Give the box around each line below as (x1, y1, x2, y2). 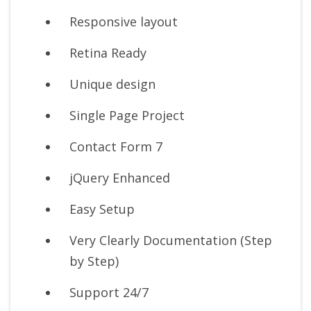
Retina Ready (69, 44, 146, 62)
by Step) (69, 253, 119, 270)
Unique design (69, 76, 155, 93)
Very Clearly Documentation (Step (69, 232, 272, 249)
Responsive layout (69, 13, 178, 31)
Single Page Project (69, 107, 185, 124)
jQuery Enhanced (69, 169, 170, 187)
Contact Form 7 (69, 138, 162, 155)
